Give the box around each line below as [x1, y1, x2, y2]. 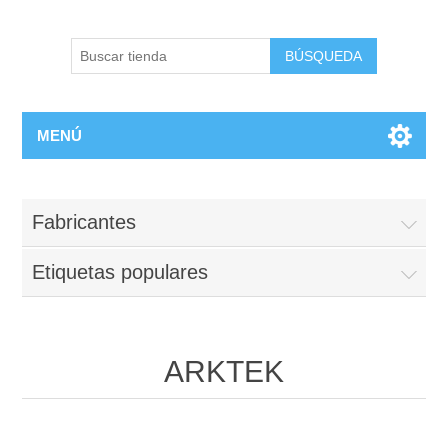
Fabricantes [32, 211, 137, 233]
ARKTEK [164, 355, 284, 388]
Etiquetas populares [32, 261, 209, 283]
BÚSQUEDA [285, 48, 362, 64]
